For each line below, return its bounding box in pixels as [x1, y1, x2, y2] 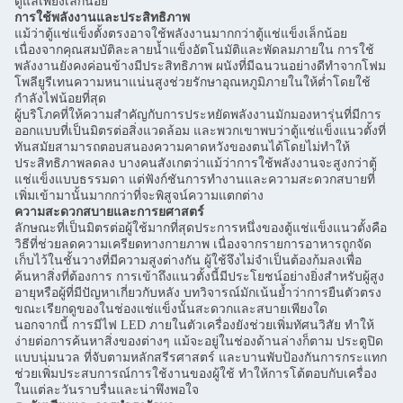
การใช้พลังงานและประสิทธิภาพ [14, 11, 190, 25]
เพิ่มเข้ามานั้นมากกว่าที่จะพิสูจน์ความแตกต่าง [14, 189, 264, 203]
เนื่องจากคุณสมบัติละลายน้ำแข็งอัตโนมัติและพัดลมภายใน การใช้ [14, 43, 374, 58]
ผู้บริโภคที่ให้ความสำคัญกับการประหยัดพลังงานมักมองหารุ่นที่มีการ [14, 108, 381, 122]
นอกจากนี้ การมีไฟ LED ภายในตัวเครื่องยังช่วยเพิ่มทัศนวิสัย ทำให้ [14, 318, 374, 333]
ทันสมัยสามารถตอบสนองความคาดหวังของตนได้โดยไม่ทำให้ [14, 140, 350, 155]
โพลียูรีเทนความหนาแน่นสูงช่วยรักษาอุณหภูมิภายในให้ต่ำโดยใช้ [14, 76, 371, 90]
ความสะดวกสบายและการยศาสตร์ [14, 205, 204, 219]
